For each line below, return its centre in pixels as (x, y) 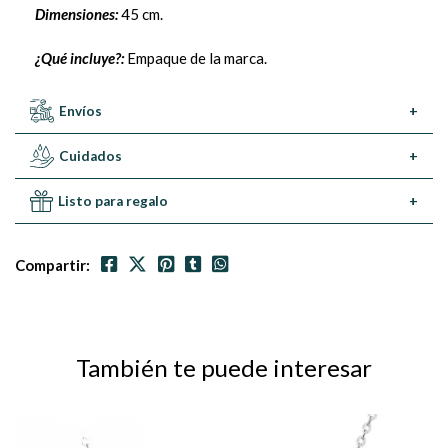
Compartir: (52, 265)
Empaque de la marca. (197, 58)
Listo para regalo (113, 201)
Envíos (80, 111)
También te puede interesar (224, 368)
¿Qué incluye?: (81, 58)
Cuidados (90, 156)
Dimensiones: (78, 14)
